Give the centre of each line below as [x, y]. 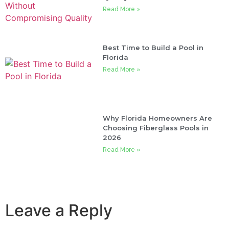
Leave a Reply [59, 210]
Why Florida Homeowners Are [158, 118]
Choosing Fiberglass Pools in [156, 128]
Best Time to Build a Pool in [153, 48]
